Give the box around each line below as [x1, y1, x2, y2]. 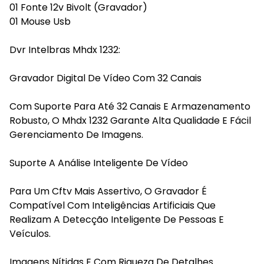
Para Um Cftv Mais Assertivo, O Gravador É [9, 184, 207, 198]
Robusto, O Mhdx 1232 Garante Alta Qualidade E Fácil [9, 114, 251, 127]
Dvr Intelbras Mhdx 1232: [9, 43, 120, 57]
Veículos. [9, 227, 51, 240]
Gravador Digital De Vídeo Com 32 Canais [9, 71, 202, 85]
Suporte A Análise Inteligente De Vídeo [9, 156, 188, 170]
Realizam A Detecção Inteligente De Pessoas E [9, 213, 224, 226]
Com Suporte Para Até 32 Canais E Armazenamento [9, 100, 250, 113]
